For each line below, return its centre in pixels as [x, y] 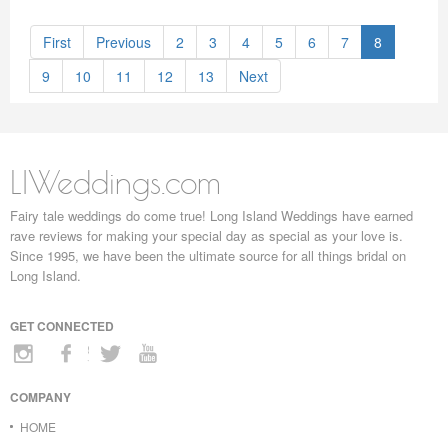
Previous [123, 42]
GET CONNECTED [62, 326]
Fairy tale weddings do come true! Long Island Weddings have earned [211, 215]
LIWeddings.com [115, 182]
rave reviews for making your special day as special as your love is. [206, 235]
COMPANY [40, 397]
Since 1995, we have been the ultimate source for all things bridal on [208, 255]
